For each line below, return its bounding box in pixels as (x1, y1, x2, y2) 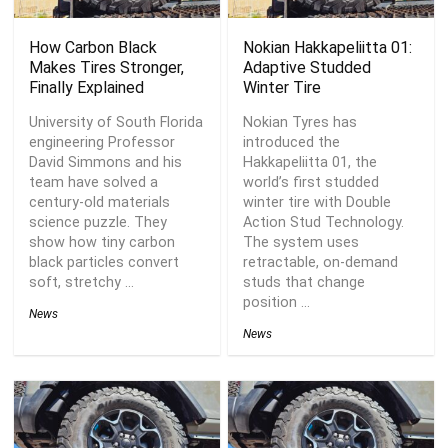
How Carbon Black (29, 38, 158, 57)
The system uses (243, 234, 360, 251)
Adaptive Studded (243, 58, 372, 77)
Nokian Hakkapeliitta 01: (243, 38, 413, 57)
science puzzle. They (29, 214, 168, 231)
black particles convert (29, 254, 180, 271)
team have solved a (29, 174, 159, 191)
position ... (243, 294, 311, 311)
